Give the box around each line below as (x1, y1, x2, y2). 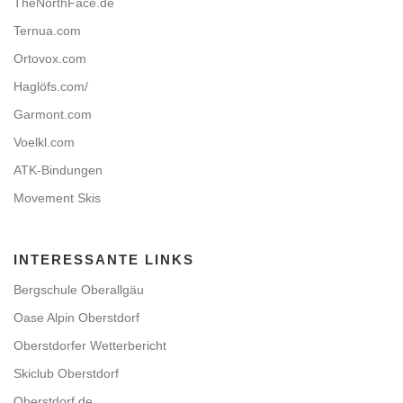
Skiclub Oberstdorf (13, 366, 119, 381)
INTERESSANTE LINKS (13, 252, 194, 268)
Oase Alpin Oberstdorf (13, 310, 139, 326)
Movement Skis (13, 191, 101, 206)
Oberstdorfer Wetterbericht (13, 338, 166, 354)
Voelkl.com (13, 135, 75, 150)
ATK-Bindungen (13, 163, 103, 178)
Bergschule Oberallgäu (13, 282, 144, 298)
